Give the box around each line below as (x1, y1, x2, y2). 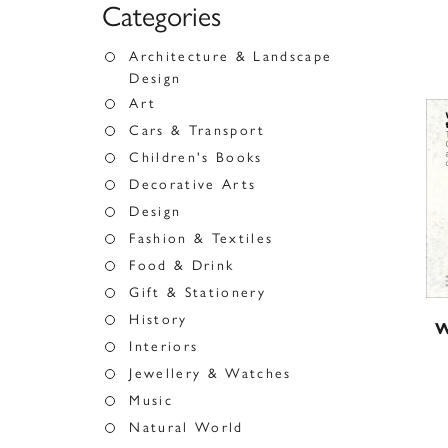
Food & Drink (129, 257, 235, 274)
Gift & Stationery (129, 284, 266, 301)
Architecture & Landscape (129, 48, 333, 65)
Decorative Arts (129, 176, 257, 193)
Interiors (129, 338, 199, 355)
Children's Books (129, 149, 263, 166)
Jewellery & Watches (129, 365, 292, 382)
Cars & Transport (129, 122, 266, 139)
